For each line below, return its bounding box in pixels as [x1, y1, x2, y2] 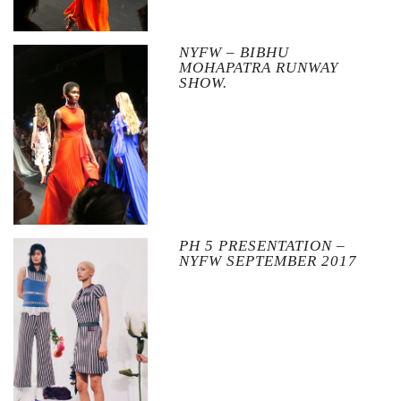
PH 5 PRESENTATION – [178, 236, 346, 254]
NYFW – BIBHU [178, 44, 289, 62]
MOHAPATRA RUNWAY [178, 59, 338, 77]
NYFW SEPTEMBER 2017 [178, 252, 357, 269]
